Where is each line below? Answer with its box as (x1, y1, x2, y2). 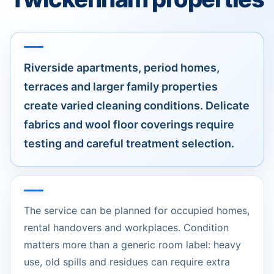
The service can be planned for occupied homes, (24, 204, 250, 217)
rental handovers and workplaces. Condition (24, 221, 229, 234)
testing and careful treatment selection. (24, 137, 234, 150)
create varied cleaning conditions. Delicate (24, 99, 250, 113)
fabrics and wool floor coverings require (24, 118, 234, 131)
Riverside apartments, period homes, (24, 61, 220, 75)
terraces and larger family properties (24, 80, 218, 94)
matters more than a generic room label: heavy (24, 239, 241, 251)
